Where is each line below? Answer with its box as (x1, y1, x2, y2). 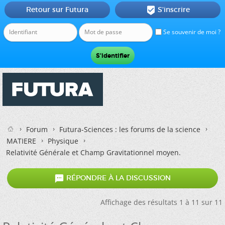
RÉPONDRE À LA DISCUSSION (64, 173, 171, 183)
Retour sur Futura (26, 5, 88, 14)
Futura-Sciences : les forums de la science (59, 125, 200, 134)
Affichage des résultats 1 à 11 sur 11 (100, 197, 222, 207)
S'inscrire (157, 5, 190, 14)
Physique (48, 136, 78, 146)
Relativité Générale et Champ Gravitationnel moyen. (6, 148, 181, 157)
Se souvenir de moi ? (162, 28, 220, 36)
